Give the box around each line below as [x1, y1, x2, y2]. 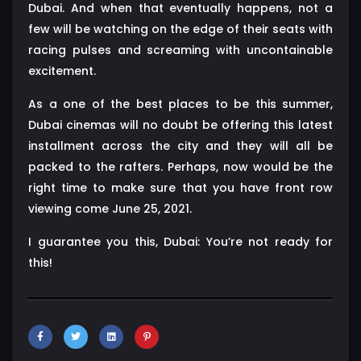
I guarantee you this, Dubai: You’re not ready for [28, 233, 333, 250]
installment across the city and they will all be [28, 137, 333, 154]
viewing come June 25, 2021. [28, 200, 192, 217]
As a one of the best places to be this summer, [28, 95, 333, 112]
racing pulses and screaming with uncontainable [28, 41, 333, 58]
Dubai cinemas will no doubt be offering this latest [28, 116, 333, 133]
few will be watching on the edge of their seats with [28, 20, 333, 37]
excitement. [28, 62, 96, 79]
